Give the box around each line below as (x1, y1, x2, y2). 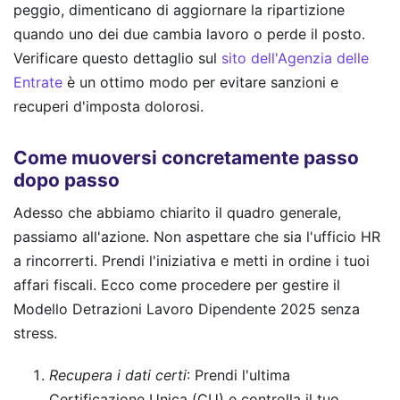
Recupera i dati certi (49, 365, 187, 384)
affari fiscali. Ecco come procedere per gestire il (13, 275, 340, 294)
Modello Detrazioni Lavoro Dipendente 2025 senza (13, 299, 360, 318)
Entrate (13, 73, 62, 92)
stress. (13, 323, 57, 342)
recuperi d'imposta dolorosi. (13, 97, 204, 116)
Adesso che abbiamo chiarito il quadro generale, (13, 203, 341, 221)
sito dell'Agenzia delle (221, 49, 369, 68)
